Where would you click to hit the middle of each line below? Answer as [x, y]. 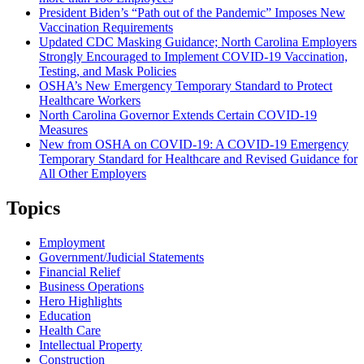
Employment [72, 242]
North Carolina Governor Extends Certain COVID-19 [178, 115]
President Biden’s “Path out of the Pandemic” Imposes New [192, 13]
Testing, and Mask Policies [108, 71]
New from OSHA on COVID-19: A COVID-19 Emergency [194, 145]
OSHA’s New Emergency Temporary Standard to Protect [186, 86]
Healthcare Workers [90, 101]
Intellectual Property [91, 344]
